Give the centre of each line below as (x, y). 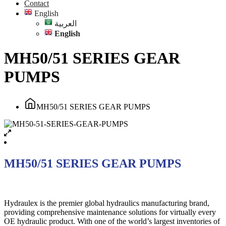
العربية (66, 23)
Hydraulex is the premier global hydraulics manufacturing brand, (107, 203)
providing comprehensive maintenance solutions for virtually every (110, 212)
